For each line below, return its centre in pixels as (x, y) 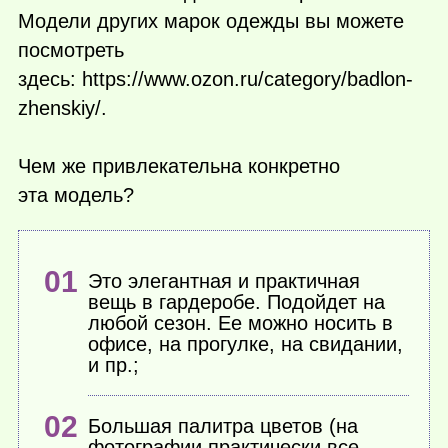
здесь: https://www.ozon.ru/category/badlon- (215, 78)
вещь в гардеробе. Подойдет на (237, 301)
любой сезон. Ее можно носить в (241, 322)
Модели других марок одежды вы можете (211, 20)
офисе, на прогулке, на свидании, (246, 343)
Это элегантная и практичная (224, 280)
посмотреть (71, 49)
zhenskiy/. (62, 107)
